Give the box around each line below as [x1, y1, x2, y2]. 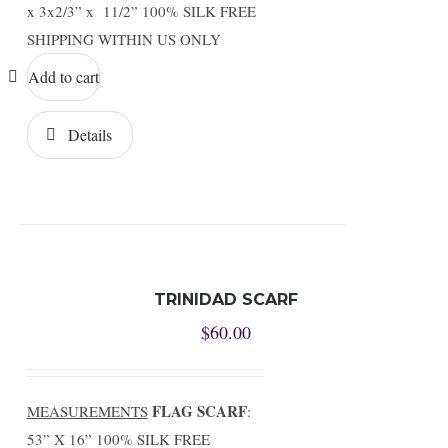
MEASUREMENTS [26, 401, 148, 421]
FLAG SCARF [151, 400, 247, 422]
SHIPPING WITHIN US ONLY [26, 29, 221, 49]
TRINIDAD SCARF [154, 290, 299, 309]
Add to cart [27, 66, 99, 87]
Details [67, 124, 112, 145]
